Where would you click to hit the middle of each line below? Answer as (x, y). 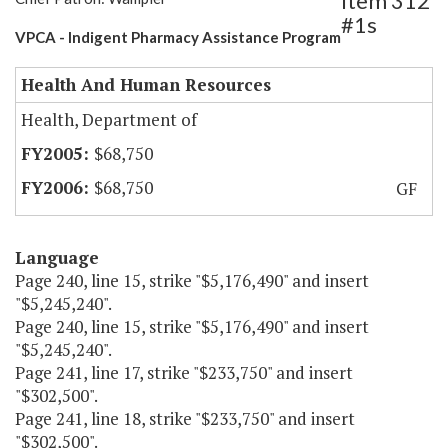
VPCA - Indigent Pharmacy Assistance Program (178, 37)
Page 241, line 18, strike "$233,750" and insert (185, 419)
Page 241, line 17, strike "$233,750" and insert (184, 373)
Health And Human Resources (146, 85)
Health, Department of (109, 120)
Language (57, 258)
